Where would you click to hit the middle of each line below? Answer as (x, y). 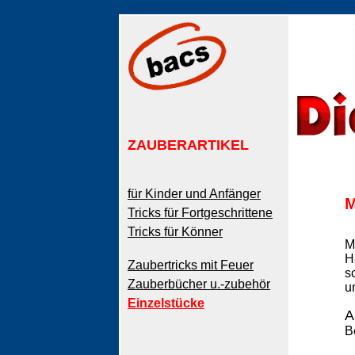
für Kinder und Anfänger (194, 194)
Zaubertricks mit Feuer (191, 265)
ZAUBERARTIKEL (188, 145)
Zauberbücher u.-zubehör (199, 284)
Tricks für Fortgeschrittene (200, 213)
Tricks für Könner (175, 232)
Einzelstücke (166, 303)
